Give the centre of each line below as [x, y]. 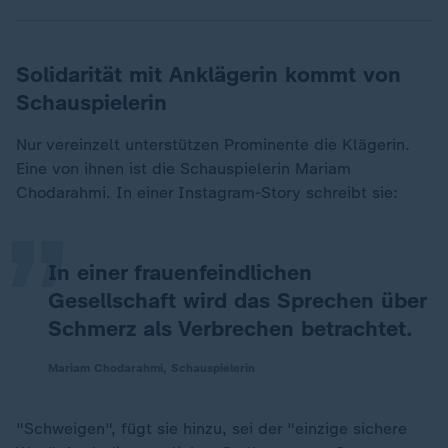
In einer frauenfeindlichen [180, 272]
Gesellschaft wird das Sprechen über [237, 300]
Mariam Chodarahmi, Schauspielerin [151, 367]
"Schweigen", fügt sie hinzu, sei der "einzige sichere [211, 428]
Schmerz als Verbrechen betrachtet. [230, 328]
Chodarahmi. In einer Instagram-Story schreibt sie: [207, 192]
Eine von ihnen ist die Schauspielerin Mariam [183, 168]
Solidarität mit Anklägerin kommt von [208, 74]
